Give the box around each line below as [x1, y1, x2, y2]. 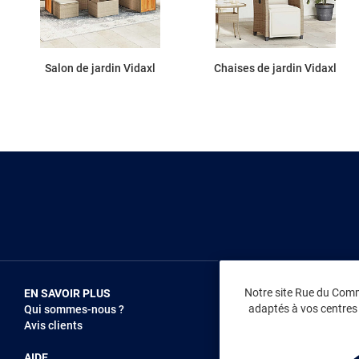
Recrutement [281, 319, 348, 333]
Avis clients [24, 319, 83, 333]
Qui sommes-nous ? [24, 303, 124, 317]
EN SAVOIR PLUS [24, 287, 111, 301]
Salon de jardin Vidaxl [44, 62, 155, 75]
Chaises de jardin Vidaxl [214, 62, 337, 75]
